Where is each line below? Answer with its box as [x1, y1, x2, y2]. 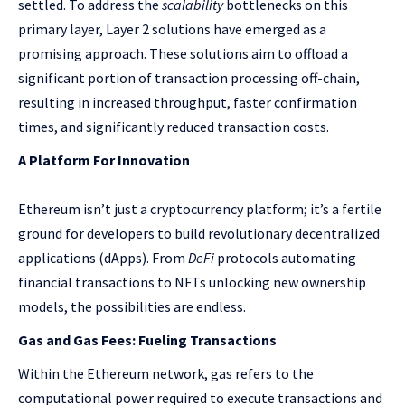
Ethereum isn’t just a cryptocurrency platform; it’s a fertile [18, 200, 381, 218]
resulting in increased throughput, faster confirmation [18, 93, 357, 111]
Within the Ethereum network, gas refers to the [18, 364, 314, 382]
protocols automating [214, 249, 356, 267]
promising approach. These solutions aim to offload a [18, 44, 348, 62]
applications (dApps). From [18, 249, 188, 267]
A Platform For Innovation [18, 151, 190, 169]
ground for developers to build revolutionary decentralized [18, 224, 380, 242]
